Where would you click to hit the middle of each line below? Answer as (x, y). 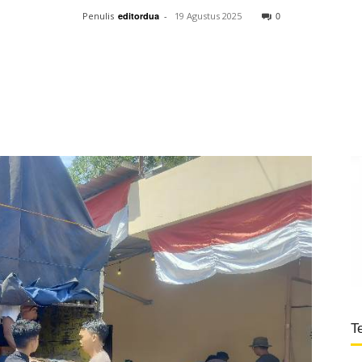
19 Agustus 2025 (208, 16)
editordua (138, 16)
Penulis (98, 16)
